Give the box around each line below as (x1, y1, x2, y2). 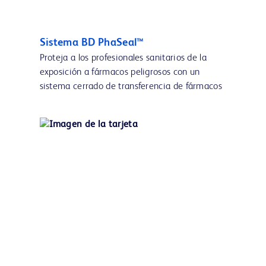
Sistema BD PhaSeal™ (39, 37, 144, 49)
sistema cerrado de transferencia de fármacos (39, 82, 223, 92)
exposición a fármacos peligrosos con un (39, 68, 200, 78)
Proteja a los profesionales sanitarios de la (39, 53, 207, 64)
